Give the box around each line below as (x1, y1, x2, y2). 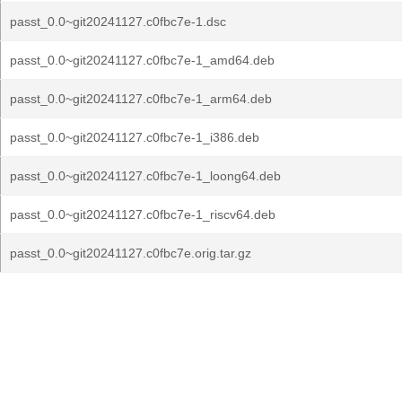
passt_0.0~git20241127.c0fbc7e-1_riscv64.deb (10, 207, 275, 222)
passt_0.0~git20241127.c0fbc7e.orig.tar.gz (10, 246, 251, 260)
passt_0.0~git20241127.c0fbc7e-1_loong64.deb (10, 169, 281, 183)
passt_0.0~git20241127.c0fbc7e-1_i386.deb (10, 130, 259, 144)
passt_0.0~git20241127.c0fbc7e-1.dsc (10, 14, 226, 29)
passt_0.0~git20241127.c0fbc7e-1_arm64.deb (10, 92, 272, 106)
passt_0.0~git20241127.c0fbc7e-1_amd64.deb (10, 53, 275, 67)
